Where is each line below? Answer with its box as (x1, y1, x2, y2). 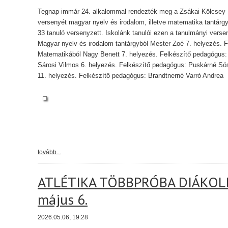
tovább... (38, 149, 61, 156)
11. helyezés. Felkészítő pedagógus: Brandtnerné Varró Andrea (38, 72, 223, 79)
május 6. (38, 190, 88, 209)
